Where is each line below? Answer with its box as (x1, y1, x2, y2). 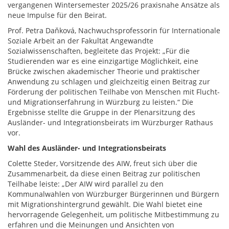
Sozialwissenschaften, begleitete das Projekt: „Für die (8, 46, 190, 56)
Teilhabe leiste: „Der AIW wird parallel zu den (8, 179, 164, 189)
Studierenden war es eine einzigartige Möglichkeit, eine (8, 56, 198, 66)
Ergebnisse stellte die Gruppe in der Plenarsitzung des (8, 107, 195, 117)
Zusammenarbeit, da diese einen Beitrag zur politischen (8, 169, 200, 178)
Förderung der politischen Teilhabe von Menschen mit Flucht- (8, 87, 220, 97)
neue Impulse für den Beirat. (8, 10, 107, 20)
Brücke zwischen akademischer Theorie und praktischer (8, 66, 200, 76)
